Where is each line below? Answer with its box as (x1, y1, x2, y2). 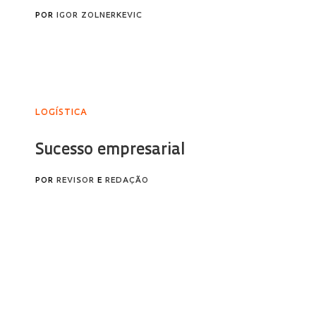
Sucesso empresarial (35, 142, 186, 159)
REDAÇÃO (105, 177, 150, 185)
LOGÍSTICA (35, 109, 88, 117)
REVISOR (56, 177, 95, 185)
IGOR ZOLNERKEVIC (56, 12, 143, 20)
